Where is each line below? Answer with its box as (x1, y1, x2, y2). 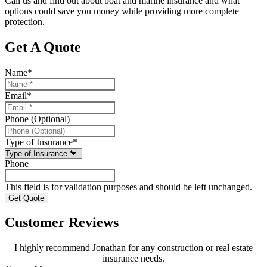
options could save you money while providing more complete (5, 5, 239, 16)
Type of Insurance (5, 136, 73, 147)
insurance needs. (103, 253, 164, 264)
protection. (5, 16, 45, 27)
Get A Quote (5, 39, 81, 55)
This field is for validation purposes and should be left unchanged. (5, 181, 252, 192)
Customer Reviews (5, 215, 119, 231)
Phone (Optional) (5, 113, 70, 124)
